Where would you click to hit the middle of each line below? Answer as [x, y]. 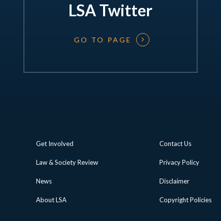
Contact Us [175, 144]
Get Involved [55, 144]
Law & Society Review [67, 162]
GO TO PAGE [103, 39]
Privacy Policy [179, 162]
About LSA [51, 200]
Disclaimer [174, 181]
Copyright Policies [185, 200]
